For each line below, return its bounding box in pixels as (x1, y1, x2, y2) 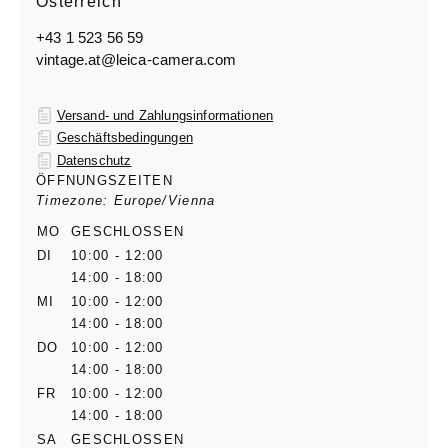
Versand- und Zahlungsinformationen (56, 107, 274, 123)
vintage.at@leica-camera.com (36, 51, 237, 69)
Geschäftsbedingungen (56, 130, 193, 146)
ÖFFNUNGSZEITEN (36, 172, 173, 188)
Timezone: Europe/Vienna (36, 192, 216, 208)
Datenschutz (56, 152, 132, 168)
